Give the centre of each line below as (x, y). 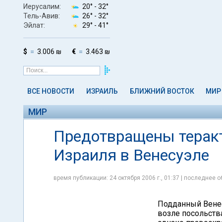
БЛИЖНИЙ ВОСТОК (162, 91)
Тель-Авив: (42, 16)
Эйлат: (34, 25)
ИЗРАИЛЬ (102, 91)
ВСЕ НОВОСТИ (51, 91)
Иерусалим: (42, 6)
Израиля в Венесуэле (131, 155)
